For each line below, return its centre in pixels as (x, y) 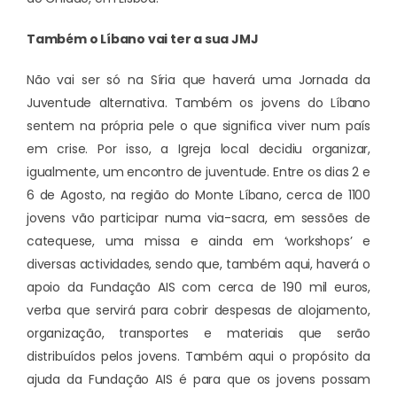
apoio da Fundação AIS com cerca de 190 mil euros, (198, 288)
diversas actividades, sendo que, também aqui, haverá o (198, 265)
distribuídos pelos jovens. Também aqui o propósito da (198, 357)
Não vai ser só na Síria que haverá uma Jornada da (198, 80)
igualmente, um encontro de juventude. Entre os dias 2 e (198, 172)
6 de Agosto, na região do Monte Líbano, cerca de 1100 (198, 195)
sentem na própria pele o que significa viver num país (198, 126)
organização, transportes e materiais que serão (198, 334)
